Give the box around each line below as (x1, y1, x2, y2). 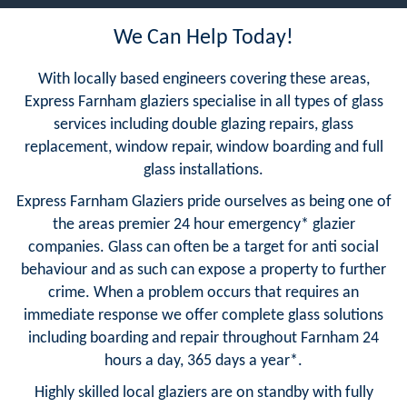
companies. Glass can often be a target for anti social (28, 238, 379, 256)
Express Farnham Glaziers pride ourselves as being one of (15, 193, 392, 211)
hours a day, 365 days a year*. (104, 352, 303, 370)
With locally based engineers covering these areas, (37, 70, 370, 88)
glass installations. (144, 161, 263, 179)
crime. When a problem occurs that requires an (48, 283, 359, 302)
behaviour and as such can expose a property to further (21, 261, 386, 279)
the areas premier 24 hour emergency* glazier (52, 215, 355, 233)
